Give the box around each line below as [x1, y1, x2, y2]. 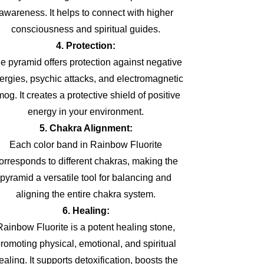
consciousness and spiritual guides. [11, 24, 160, 34]
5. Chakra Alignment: [39, 123, 133, 133]
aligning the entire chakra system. [16, 189, 156, 199]
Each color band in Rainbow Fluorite [9, 140, 162, 150]
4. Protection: [56, 41, 115, 51]
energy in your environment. [28, 107, 144, 117]
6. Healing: [62, 206, 110, 216]
